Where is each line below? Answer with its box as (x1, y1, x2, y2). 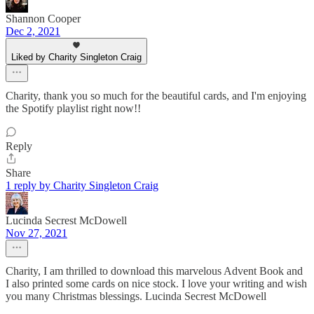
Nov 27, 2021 (6, 227, 67, 240)
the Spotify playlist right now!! (6, 102, 141, 115)
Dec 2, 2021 (6, 25, 60, 38)
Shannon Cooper (6, 13, 81, 25)
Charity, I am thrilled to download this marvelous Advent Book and (6, 265, 303, 278)
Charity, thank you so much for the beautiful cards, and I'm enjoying (6, 90, 306, 102)
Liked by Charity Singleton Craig (11, 52, 142, 63)
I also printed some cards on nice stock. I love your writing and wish (6, 278, 307, 290)
